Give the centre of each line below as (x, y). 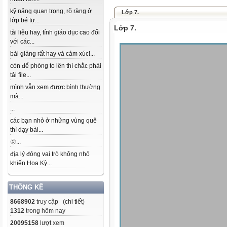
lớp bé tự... (25, 20)
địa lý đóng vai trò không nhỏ (50, 154)
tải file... (21, 75)
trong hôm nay (45, 211)
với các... (22, 42)
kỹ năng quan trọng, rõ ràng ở (51, 11)
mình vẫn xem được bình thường (55, 87)
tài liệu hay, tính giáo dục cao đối (55, 32)
